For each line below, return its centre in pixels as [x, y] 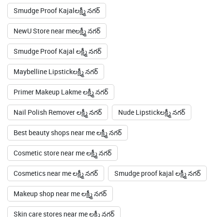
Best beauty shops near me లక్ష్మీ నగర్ [68, 64]
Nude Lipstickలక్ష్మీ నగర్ [152, 44]
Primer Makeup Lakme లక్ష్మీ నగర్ [61, 23]
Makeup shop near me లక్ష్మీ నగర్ [60, 125]
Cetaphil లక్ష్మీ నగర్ [153, 186]
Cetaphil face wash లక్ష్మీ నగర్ [56, 206]
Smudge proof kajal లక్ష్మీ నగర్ [157, 105]
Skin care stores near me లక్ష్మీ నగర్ [64, 145]
